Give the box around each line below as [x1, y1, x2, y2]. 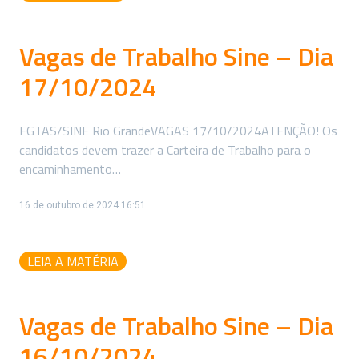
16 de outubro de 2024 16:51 [19, 199, 146, 211]
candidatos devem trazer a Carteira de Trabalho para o [19, 139, 311, 159]
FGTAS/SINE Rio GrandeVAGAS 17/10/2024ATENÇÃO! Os [19, 120, 337, 140]
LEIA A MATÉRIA [27, 251, 119, 271]
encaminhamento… [19, 159, 121, 179]
